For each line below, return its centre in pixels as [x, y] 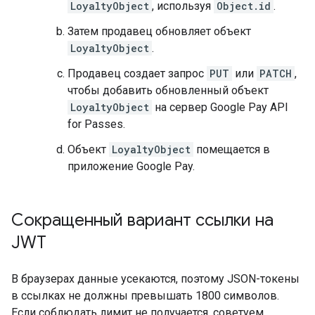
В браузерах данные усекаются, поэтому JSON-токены [155, 279]
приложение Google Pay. [131, 166]
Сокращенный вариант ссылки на [142, 220]
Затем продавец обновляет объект [159, 31]
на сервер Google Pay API [220, 107]
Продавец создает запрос [137, 73]
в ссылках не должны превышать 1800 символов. [145, 296]
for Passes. [96, 124]
